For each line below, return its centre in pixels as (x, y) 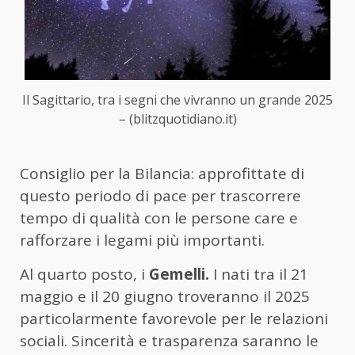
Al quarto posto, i (84, 274)
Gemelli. (181, 274)
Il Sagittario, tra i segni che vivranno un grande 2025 (177, 99)
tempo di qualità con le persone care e (159, 218)
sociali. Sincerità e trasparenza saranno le (169, 340)
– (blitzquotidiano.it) (177, 118)
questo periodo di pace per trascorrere (160, 195)
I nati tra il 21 (261, 274)
